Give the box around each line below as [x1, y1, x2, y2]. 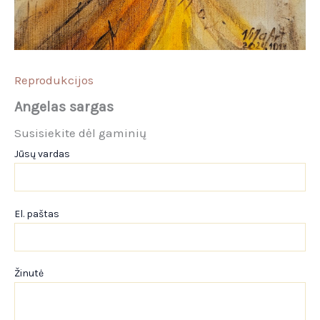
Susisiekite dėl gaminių [14, 126, 146, 141]
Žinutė [14, 267, 44, 280]
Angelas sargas [14, 99, 114, 116]
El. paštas [14, 207, 59, 220]
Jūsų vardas [14, 148, 70, 161]
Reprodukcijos [14, 73, 94, 88]
